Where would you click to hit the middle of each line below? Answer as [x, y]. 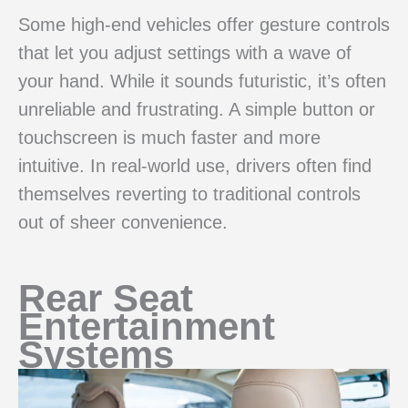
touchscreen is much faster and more [169, 138]
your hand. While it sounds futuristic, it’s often [202, 82]
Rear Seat [106, 299]
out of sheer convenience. [123, 223]
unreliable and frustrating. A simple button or [197, 110]
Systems [96, 355]
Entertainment [147, 327]
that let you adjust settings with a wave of [185, 53]
